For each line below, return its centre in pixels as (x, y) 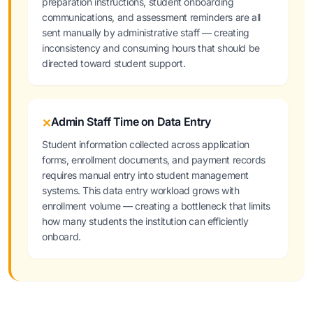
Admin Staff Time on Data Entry (131, 122)
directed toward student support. (114, 63)
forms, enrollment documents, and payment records (154, 160)
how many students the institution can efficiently (145, 221)
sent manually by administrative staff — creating (146, 32)
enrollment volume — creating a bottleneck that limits (156, 206)
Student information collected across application (146, 144)
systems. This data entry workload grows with (141, 190)
